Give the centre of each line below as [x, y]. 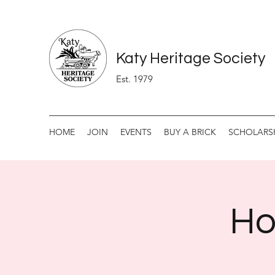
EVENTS [136, 132]
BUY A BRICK [190, 132]
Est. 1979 [134, 79]
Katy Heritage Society [191, 58]
